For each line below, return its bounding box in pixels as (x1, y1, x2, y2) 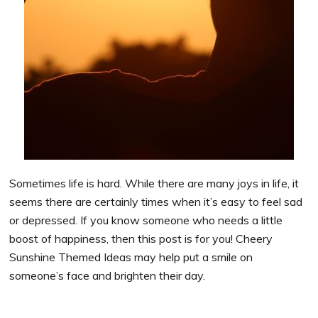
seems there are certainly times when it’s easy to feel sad (9, 194, 303, 209)
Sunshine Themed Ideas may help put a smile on (9, 250, 253, 264)
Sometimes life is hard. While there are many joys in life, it (9, 176, 300, 190)
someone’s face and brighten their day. (9, 268, 209, 283)
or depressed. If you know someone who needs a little (9, 213, 283, 227)
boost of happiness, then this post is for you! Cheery (9, 231, 273, 246)
